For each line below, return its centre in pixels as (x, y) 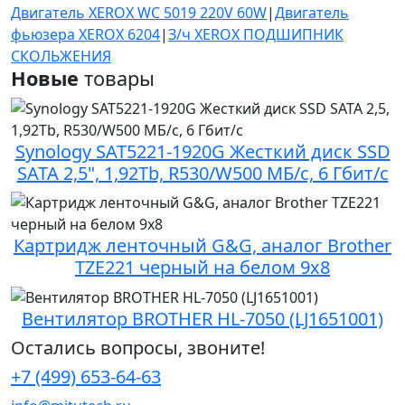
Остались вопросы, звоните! (138, 348)
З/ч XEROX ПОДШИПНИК (256, 34)
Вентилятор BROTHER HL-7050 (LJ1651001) (202, 319)
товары (117, 78)
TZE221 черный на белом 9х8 (202, 267)
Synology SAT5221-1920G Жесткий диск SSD (202, 151)
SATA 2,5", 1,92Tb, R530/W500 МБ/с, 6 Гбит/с (202, 173)
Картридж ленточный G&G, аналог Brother (202, 245)
